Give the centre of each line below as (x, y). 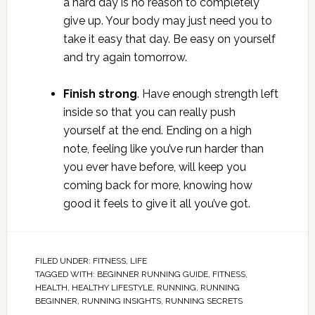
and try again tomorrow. (125, 58)
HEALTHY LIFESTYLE (112, 288)
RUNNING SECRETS (204, 301)
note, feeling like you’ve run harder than (163, 149)
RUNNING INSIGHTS (121, 301)
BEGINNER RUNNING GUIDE (152, 275)
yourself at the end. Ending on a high (157, 131)
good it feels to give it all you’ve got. (156, 204)
